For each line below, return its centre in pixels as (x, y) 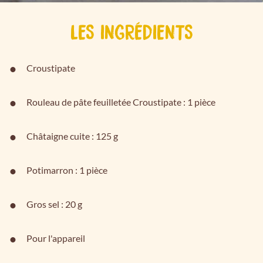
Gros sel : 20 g (54, 204)
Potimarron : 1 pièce (67, 170)
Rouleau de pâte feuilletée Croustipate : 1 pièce (121, 102)
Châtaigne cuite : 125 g (72, 136)
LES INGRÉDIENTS (131, 31)
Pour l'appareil (56, 238)
